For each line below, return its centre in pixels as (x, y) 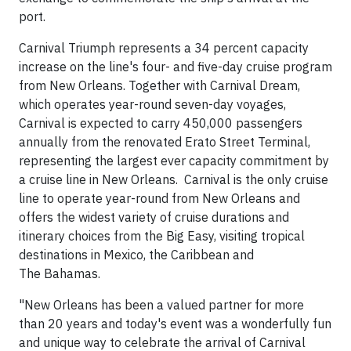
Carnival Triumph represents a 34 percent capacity (164, 48)
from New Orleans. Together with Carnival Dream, (159, 85)
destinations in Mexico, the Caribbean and (136, 255)
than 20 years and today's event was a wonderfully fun (175, 324)
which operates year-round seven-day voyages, (152, 104)
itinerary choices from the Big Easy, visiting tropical (162, 236)
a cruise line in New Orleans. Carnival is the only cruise (174, 179)
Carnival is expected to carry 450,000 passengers (161, 123)
